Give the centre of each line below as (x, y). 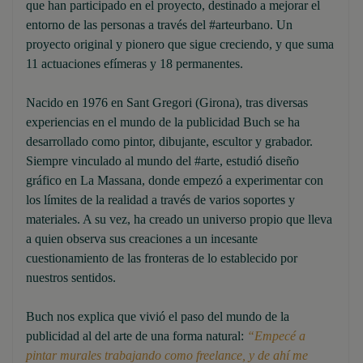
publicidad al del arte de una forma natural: (137, 335)
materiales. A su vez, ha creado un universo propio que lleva (179, 219)
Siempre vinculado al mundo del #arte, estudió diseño (162, 160)
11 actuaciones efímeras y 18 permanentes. (135, 63)
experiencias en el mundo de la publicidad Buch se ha (163, 122)
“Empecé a (276, 335)
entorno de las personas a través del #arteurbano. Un (159, 24)
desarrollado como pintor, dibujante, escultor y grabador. (169, 141)
